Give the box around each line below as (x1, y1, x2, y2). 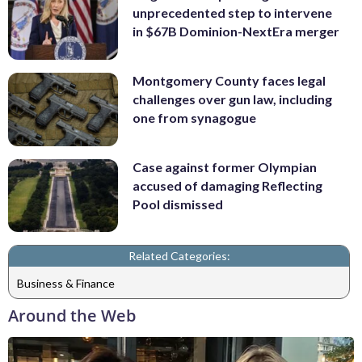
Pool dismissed (133, 196, 223, 212)
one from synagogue (133, 110, 256, 126)
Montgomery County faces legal (133, 73, 326, 89)
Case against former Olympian (133, 158, 317, 175)
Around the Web (8, 305, 136, 327)
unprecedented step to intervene (133, 5, 332, 21)
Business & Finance (17, 276, 115, 290)
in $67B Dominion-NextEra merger (133, 23, 339, 40)
